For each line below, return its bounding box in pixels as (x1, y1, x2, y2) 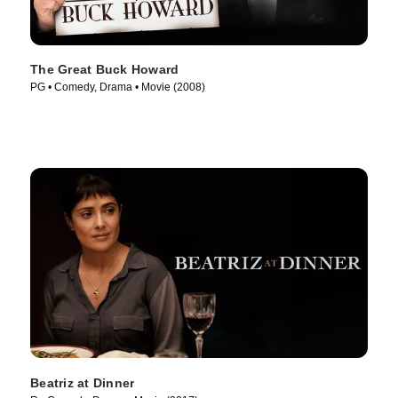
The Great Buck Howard (30, 62, 179, 77)
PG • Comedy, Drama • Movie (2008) (30, 81, 205, 94)
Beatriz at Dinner (30, 376, 135, 391)
